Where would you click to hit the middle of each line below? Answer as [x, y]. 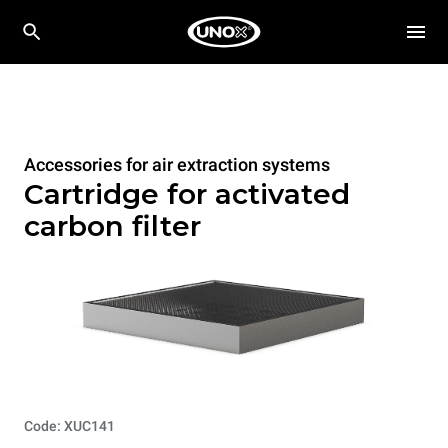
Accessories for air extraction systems [177, 164]
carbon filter [112, 226]
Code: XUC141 [69, 426]
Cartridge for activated [187, 194]
